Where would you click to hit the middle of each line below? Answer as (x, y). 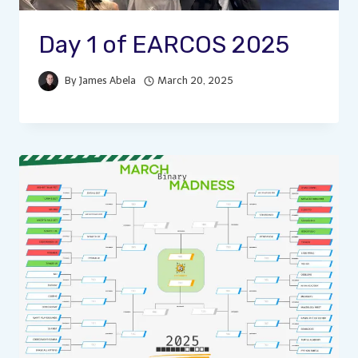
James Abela (108, 81)
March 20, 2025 (196, 81)
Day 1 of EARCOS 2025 (164, 45)
